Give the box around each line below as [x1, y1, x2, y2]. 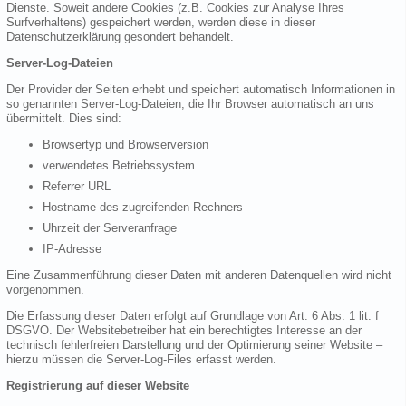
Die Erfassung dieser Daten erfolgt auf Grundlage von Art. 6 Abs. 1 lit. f [6, 309, 379, 324]
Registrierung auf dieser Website [6, 379, 189, 393]
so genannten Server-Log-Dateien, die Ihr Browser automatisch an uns [6, 97, 374, 111]
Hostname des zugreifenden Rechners [43, 200, 243, 215]
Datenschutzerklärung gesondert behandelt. [6, 30, 234, 44]
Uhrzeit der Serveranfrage [43, 221, 177, 236]
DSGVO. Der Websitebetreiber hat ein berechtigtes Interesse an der [6, 324, 362, 338]
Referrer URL [43, 179, 111, 194]
